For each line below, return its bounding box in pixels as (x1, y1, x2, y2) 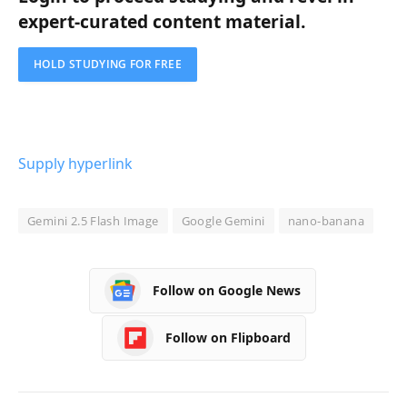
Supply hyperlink (18, 153, 133, 174)
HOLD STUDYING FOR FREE (34, 56, 182, 73)
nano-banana (287, 212, 364, 229)
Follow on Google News (153, 282, 301, 300)
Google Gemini (181, 212, 265, 229)
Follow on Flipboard (164, 329, 291, 347)
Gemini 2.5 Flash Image (27, 212, 159, 229)
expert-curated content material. (18, 8, 305, 34)
